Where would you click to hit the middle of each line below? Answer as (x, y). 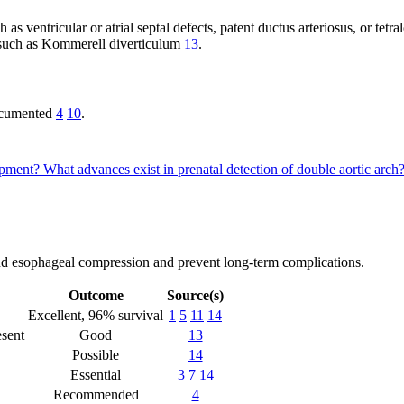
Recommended (96, 394)
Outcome (96, 295)
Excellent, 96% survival (96, 315)
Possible (96, 354)
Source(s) (195, 295)
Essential (96, 374)
